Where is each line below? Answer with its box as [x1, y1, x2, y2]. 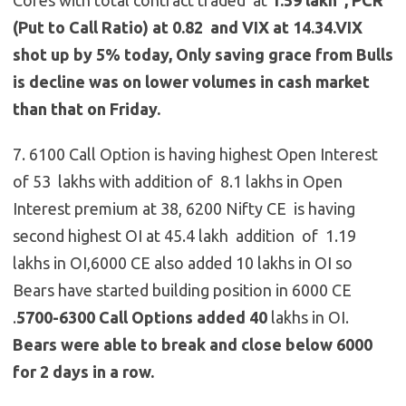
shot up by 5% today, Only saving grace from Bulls [13, 44, 393, 63]
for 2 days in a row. [13, 362, 154, 381]
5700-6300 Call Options [16, 307, 197, 326]
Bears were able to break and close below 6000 [13, 334, 372, 353]
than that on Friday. [13, 99, 160, 118]
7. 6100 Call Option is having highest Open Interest [13, 144, 378, 163]
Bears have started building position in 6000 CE [13, 280, 355, 299]
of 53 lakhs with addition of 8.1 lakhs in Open [13, 171, 343, 190]
